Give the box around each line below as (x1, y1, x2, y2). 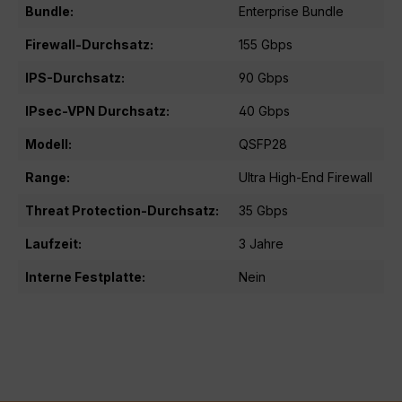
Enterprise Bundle (239, 3, 344, 19)
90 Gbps (239, 69, 289, 85)
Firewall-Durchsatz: (25, 36, 153, 52)
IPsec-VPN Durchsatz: (25, 102, 170, 118)
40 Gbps (239, 102, 290, 118)
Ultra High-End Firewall (239, 169, 372, 185)
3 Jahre (239, 235, 284, 251)
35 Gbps (239, 202, 288, 218)
